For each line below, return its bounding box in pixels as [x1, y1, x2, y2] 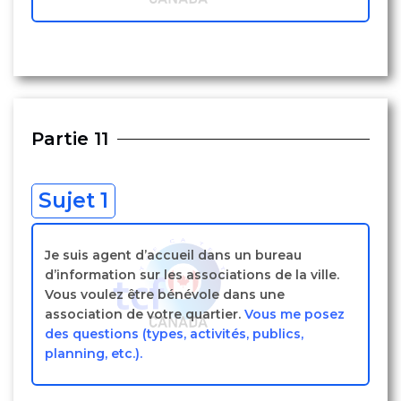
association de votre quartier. [45, 306, 244, 322]
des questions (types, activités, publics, [45, 326, 303, 342]
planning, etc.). [45, 346, 142, 362]
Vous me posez [244, 306, 345, 322]
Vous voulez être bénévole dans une [45, 286, 285, 303]
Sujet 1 [38, 188, 108, 213]
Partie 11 [31, 128, 108, 149]
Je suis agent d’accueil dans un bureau [45, 247, 302, 263]
